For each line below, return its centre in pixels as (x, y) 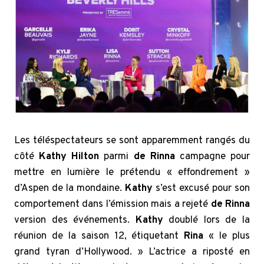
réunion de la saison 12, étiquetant (97, 237)
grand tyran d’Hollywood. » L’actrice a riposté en (132, 253)
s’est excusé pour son (203, 189)
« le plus (227, 237)
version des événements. (75, 221)
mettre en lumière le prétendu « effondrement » (132, 173)
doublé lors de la (207, 221)
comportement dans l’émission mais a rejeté (113, 205)
